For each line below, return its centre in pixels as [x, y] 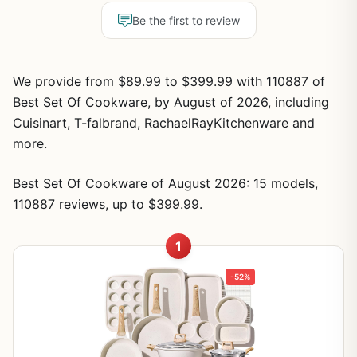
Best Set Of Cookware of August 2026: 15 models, [165, 183]
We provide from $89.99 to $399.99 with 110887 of [169, 81]
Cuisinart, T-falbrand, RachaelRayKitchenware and [164, 123]
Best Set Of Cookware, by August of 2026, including [171, 102]
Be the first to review [186, 20]
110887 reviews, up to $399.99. [108, 204]
